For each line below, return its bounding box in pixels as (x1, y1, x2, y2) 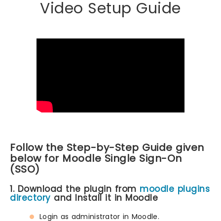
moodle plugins (140, 183, 210, 195)
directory (10, 192, 51, 204)
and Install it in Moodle (50, 192, 158, 204)
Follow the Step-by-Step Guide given (10, 141, 204, 155)
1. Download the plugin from (10, 183, 140, 195)
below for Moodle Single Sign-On (10, 151, 182, 166)
